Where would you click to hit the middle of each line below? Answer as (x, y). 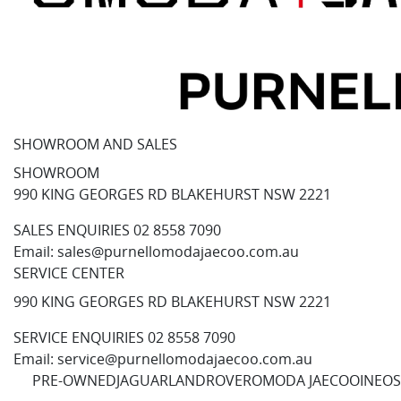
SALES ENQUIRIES (72, 230)
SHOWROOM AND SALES (95, 145)
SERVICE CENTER (69, 273)
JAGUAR (142, 381)
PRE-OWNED (74, 381)
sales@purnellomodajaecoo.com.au (178, 252)
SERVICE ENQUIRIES (79, 338)
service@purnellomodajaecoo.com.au (185, 359)
